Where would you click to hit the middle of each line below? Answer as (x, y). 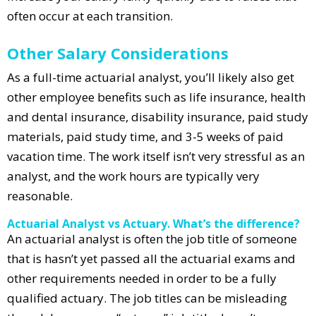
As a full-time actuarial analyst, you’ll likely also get (151, 77)
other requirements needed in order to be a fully (142, 278)
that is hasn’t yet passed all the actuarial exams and (151, 258)
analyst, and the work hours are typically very (133, 176)
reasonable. (40, 195)
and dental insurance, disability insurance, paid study (158, 116)
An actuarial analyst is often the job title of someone (152, 238)
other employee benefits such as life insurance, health (156, 97)
